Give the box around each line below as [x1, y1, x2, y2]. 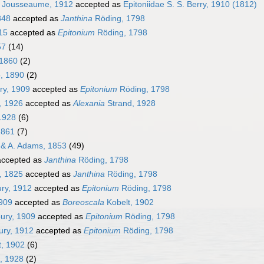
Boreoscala [62, 197, 104, 207]
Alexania [73, 98, 105, 108]
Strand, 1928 [105, 98, 156, 108]
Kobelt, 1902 [104, 197, 154, 207]
